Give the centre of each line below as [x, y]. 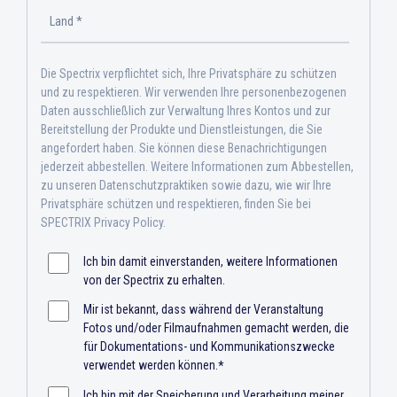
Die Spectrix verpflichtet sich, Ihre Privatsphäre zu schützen [189, 73]
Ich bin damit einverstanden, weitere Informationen [210, 262]
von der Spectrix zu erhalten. [154, 280]
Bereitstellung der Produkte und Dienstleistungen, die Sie [182, 129]
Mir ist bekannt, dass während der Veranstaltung [203, 310]
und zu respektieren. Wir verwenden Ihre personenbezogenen [194, 92]
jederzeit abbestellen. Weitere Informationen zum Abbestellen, [197, 166]
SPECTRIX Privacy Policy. [103, 222]
